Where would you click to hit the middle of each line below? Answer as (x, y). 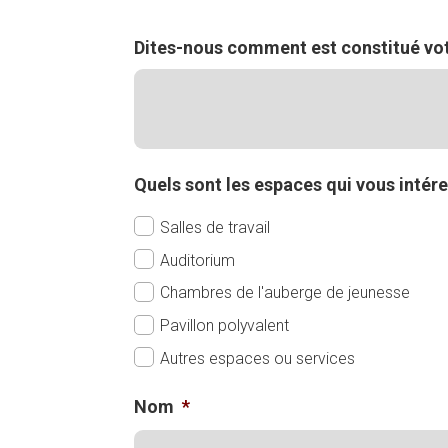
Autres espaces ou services (258, 358)
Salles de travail (215, 227)
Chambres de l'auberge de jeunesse (285, 293)
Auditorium (198, 260)
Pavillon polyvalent (225, 325)
